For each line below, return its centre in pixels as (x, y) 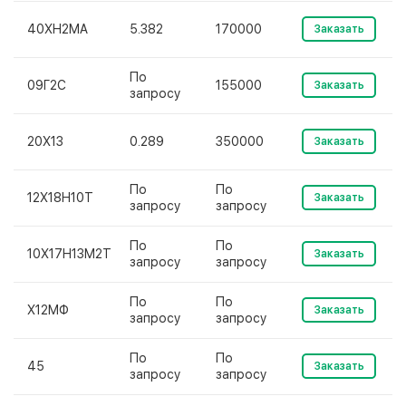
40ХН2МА (58, 29)
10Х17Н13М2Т (69, 254)
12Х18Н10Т (60, 198)
